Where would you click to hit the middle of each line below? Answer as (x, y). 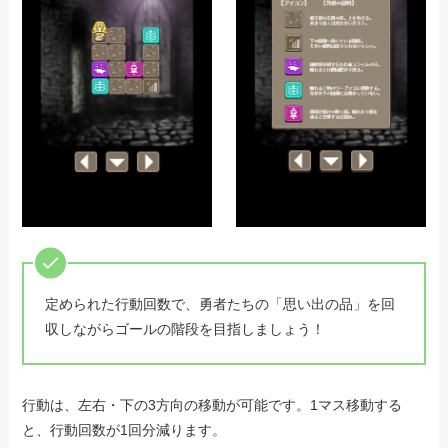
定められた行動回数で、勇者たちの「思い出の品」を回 (220, 304)
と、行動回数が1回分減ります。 (124, 430)
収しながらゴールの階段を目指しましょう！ (185, 329)
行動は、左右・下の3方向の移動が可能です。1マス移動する (212, 405)
